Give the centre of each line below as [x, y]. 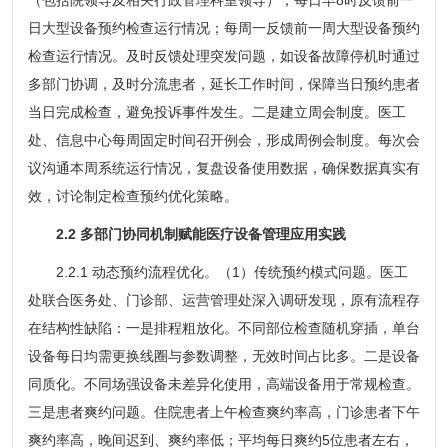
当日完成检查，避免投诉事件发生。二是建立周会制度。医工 [216, 111]
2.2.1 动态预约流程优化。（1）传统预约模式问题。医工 [217, 271]
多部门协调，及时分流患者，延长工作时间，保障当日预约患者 [223, 83]
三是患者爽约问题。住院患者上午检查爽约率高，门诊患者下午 [223, 411]
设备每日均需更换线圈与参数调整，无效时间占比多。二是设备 [223, 355]
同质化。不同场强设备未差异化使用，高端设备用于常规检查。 [223, 383]
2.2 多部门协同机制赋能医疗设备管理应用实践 [200, 233]
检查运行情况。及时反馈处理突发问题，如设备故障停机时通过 [223, 55]
